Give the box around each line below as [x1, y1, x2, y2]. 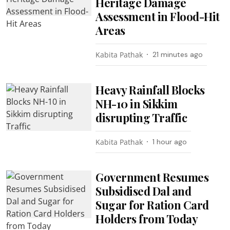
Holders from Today [95, 210, 198, 226]
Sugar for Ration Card [95, 197, 209, 213]
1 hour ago [152, 137, 187, 146]
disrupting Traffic [95, 109, 187, 125]
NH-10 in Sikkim [95, 95, 178, 111]
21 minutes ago [152, 49, 203, 59]
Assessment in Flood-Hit [95, 8, 220, 24]
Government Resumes [95, 169, 209, 185]
